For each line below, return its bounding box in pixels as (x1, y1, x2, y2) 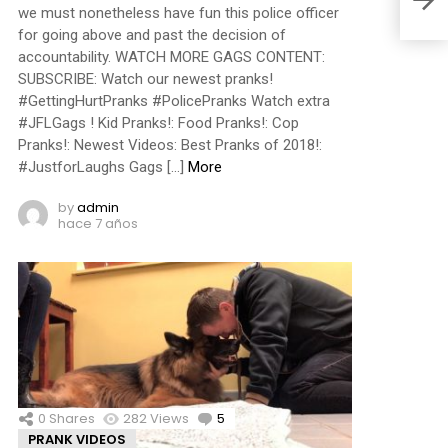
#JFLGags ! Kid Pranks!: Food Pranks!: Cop (18, 113, 299, 132)
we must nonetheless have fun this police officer (18, 3, 339, 22)
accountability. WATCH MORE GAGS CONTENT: (18, 47, 325, 66)
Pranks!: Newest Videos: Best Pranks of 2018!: (18, 135, 322, 154)
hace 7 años (58, 214, 138, 234)
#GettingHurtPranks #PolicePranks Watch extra (18, 91, 330, 110)
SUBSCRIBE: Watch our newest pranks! (18, 69, 273, 88)
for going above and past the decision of (18, 25, 286, 44)
